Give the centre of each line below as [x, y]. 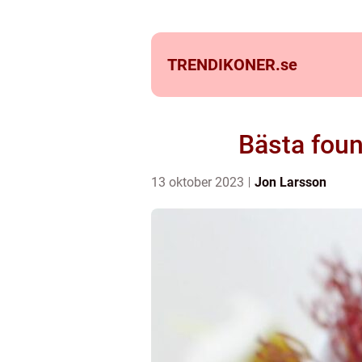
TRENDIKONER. [224, 65]
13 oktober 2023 [199, 182]
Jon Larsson [290, 182]
